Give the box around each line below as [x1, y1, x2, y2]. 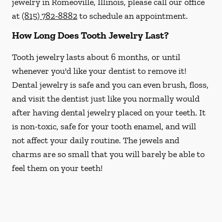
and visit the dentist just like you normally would [12, 93, 200, 104]
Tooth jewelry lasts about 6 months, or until [12, 52, 180, 62]
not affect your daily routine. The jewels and [12, 135, 179, 146]
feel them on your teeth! [12, 163, 103, 173]
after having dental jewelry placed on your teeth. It [12, 107, 206, 118]
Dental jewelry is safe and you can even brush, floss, [12, 79, 209, 90]
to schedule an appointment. [77, 10, 188, 21]
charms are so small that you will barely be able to [12, 149, 205, 160]
